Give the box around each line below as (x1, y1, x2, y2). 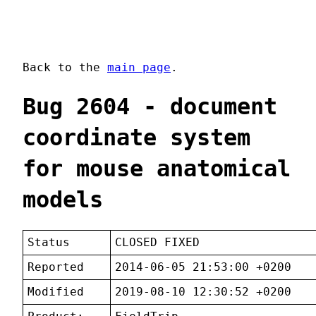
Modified (28, 285, 85, 299)
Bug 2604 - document (23, 92, 277, 120)
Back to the (23, 61, 107, 75)
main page (107, 61, 171, 75)
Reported (28, 260, 85, 274)
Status (28, 236, 71, 250)
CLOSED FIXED (115, 236, 200, 250)
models (23, 186, 103, 213)
